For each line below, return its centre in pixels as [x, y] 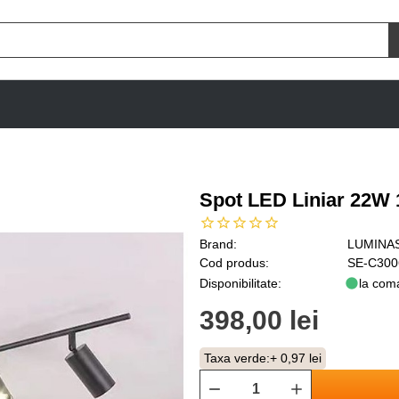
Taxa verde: [237, 358]
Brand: [218, 244]
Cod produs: [234, 263]
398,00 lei [259, 320]
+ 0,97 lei [296, 358]
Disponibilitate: [240, 283]
